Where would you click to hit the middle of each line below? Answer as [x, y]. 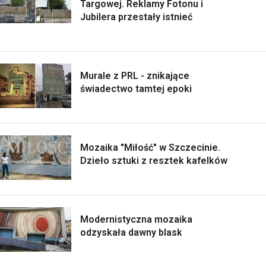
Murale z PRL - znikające [135, 76]
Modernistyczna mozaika [136, 220]
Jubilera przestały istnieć [136, 17]
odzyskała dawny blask [131, 233]
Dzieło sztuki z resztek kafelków [154, 161]
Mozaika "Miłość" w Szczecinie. [150, 148]
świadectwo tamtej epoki [136, 89]
